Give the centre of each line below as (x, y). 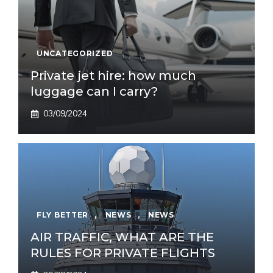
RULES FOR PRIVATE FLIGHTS (123, 253)
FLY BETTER (63, 215)
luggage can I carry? (94, 91)
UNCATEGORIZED (75, 53)
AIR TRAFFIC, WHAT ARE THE (122, 237)
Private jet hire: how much (113, 76)
